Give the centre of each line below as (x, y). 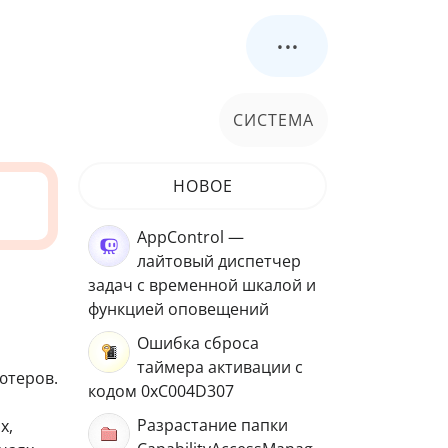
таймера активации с (220, 367)
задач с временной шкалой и (202, 285)
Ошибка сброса (198, 343)
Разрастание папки (212, 425)
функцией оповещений (178, 309)
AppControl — (190, 237)
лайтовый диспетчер (219, 261)
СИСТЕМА (273, 119)
